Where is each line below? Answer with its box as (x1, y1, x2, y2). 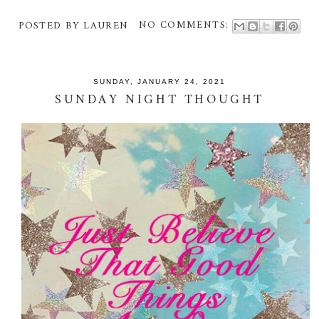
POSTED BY (19, 16, 84, 35)
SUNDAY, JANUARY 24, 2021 (93, 78, 226, 86)
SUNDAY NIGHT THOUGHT (54, 88, 264, 111)
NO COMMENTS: (138, 16, 233, 35)
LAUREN (83, 16, 129, 35)
